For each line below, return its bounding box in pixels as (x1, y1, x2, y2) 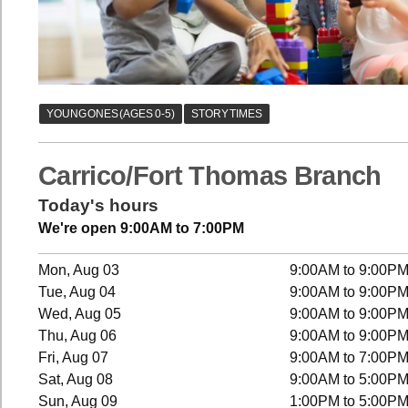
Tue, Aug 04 (38, 284, 117, 301)
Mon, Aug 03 (38, 262, 120, 279)
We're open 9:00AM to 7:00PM (38, 219, 244, 236)
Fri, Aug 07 (38, 350, 109, 366)
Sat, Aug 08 (38, 372, 114, 388)
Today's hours (38, 195, 158, 215)
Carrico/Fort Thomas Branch (38, 160, 382, 190)
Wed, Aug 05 (38, 306, 122, 322)
